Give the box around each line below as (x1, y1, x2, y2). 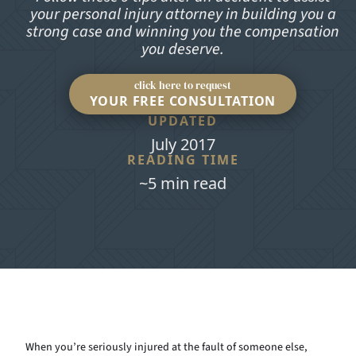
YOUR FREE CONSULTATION (89, 92, 277, 110)
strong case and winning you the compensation (26, 21, 339, 43)
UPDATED (148, 112, 218, 130)
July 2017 (150, 133, 215, 155)
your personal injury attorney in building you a (29, 3, 336, 25)
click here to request (133, 79, 231, 92)
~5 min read (139, 172, 226, 194)
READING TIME (126, 151, 239, 168)
